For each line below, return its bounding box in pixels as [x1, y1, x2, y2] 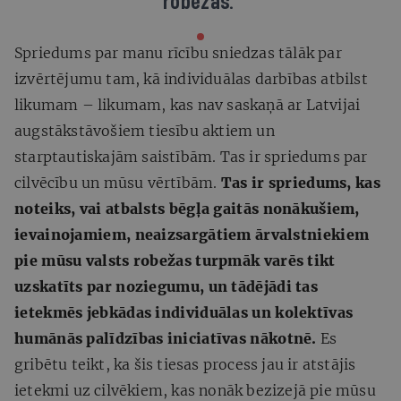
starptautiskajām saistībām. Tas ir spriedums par [14, 147, 368, 166]
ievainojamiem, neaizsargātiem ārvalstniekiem [14, 225, 370, 243]
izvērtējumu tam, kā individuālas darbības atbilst [14, 69, 368, 88]
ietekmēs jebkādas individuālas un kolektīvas [14, 303, 354, 321]
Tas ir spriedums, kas [220, 173, 380, 192]
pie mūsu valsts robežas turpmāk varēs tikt [14, 251, 336, 269]
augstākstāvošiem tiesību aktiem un [14, 121, 275, 140]
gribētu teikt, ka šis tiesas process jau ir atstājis [14, 354, 356, 373]
